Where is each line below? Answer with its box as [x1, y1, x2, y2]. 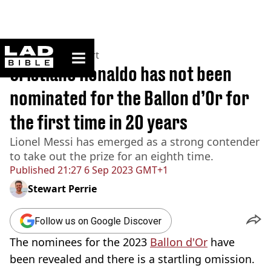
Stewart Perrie [28, 182, 97, 195]
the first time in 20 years [10, 111, 188, 134]
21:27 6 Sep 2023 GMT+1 [55, 163, 168, 177]
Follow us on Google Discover [34, 215, 162, 227]
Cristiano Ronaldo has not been [10, 62, 232, 85]
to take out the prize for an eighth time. [10, 149, 214, 163]
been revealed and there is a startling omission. [10, 252, 255, 266]
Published [10, 163, 55, 177]
